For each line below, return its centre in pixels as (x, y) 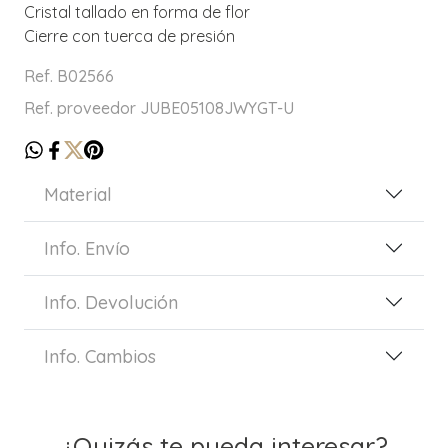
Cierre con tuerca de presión (129, 35)
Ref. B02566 (69, 75)
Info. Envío (87, 248)
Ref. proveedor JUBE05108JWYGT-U (159, 107)
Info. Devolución (111, 302)
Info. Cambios (100, 356)
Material (78, 194)
